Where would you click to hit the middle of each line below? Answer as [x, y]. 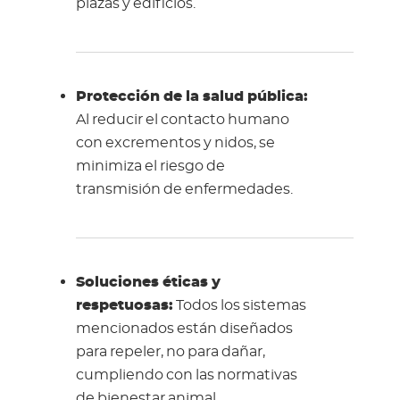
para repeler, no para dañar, [170, 351]
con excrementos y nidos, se [175, 142]
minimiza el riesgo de [150, 166]
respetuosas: [124, 305]
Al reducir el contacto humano [182, 119]
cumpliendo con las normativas [186, 375]
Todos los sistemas [239, 305]
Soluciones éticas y [148, 282]
